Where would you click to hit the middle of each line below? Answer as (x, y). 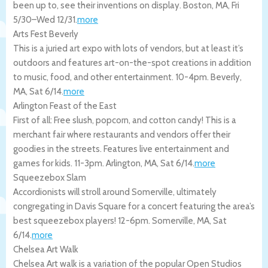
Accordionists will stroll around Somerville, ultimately (115, 192)
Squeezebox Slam (50, 177)
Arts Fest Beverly (46, 34)
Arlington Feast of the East (65, 106)
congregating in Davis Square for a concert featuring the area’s (134, 206)
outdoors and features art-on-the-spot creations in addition (132, 63)
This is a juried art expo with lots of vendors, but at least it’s (128, 48)
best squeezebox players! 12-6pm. (83, 220)
